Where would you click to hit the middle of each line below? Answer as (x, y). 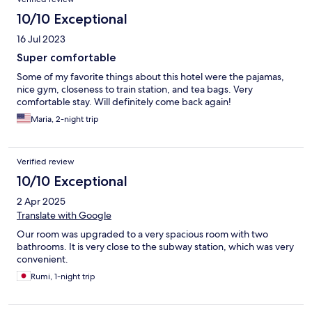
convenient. (42, 259)
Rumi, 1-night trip (63, 277)
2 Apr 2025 (41, 202)
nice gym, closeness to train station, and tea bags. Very (135, 89)
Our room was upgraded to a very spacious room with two (142, 234)
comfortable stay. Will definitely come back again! (124, 102)
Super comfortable (67, 58)
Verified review (46, 162)
